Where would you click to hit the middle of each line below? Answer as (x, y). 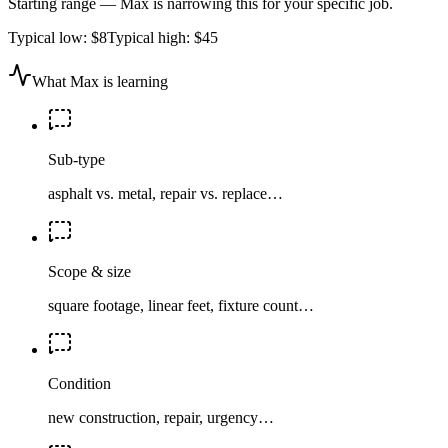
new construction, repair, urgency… (161, 417)
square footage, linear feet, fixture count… (181, 305)
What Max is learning (100, 81)
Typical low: (49, 37)
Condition (79, 383)
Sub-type (76, 159)
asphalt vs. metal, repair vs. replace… (165, 193)
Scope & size (89, 271)
